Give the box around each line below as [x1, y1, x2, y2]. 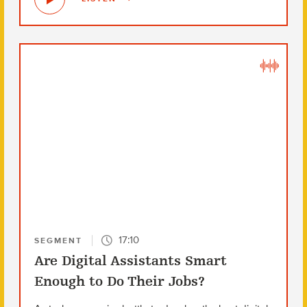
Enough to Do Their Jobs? [34, 273, 205, 289]
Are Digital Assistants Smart [34, 252, 227, 269]
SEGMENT [34, 235, 82, 245]
